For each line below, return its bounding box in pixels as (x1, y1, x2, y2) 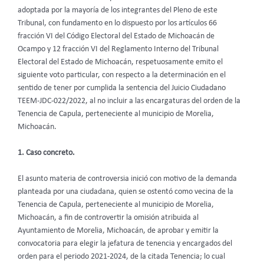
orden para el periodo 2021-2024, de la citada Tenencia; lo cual (18, 252, 225, 260)
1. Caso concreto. (18, 148, 75, 157)
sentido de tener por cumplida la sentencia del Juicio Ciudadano (18, 84, 226, 92)
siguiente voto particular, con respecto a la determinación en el (18, 71, 226, 79)
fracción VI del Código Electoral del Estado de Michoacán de (18, 32, 214, 40)
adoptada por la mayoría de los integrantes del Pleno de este (18, 6, 217, 14)
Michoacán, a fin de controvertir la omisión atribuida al (18, 213, 199, 222)
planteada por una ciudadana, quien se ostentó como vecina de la (18, 187, 233, 196)
